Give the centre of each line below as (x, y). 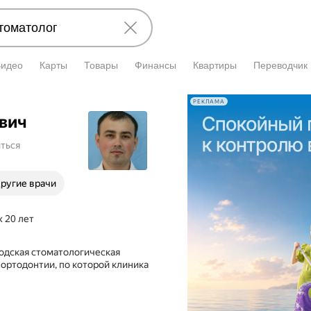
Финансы (155, 65)
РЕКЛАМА (209, 101)
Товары (101, 65)
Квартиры (215, 65)
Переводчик (280, 65)
